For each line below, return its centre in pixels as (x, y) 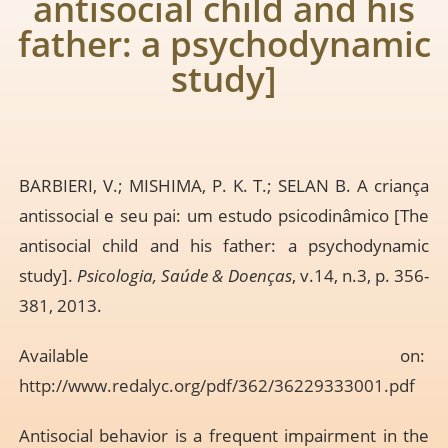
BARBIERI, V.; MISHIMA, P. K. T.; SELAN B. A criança (224, 186)
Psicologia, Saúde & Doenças (184, 276)
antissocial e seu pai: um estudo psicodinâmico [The (224, 216)
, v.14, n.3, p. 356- (360, 276)
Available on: (224, 356)
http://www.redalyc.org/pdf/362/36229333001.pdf (216, 386)
